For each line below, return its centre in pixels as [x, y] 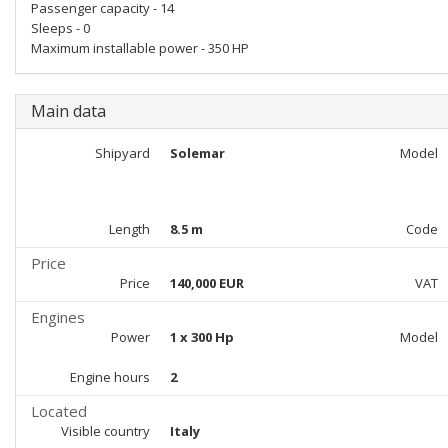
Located [59, 411]
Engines [58, 317]
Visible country [105, 431]
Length [129, 229]
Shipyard [122, 153]
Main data [68, 111]
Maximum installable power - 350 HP [140, 48]
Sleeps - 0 [60, 28]
